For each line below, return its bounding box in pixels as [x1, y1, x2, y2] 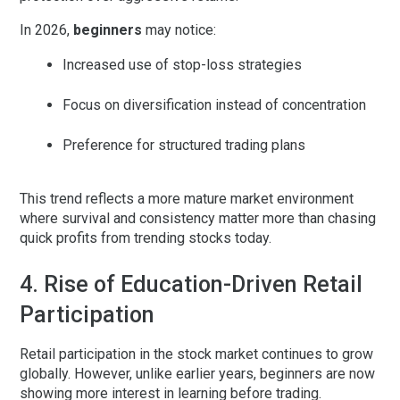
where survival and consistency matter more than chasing [20, 210, 376, 228]
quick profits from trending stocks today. [20, 229, 271, 247]
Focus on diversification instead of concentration [62, 96, 366, 114]
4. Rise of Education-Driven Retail [20, 271, 362, 298]
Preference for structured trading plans [62, 137, 305, 154]
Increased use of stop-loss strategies [62, 56, 302, 74]
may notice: [142, 21, 216, 39]
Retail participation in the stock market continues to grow [20, 346, 373, 363]
